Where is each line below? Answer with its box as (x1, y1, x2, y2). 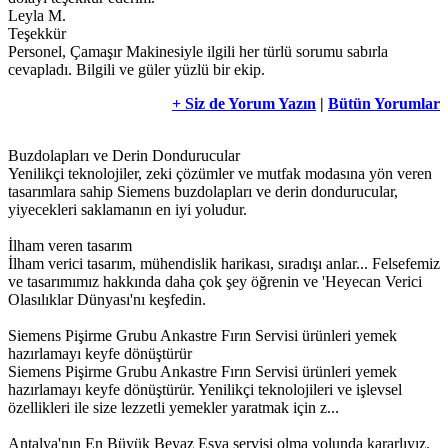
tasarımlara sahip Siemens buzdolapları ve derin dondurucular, (8, 183, 398, 201)
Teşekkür (8, 25, 66, 43)
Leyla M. (8, 7, 66, 25)
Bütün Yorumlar (328, 95, 440, 113)
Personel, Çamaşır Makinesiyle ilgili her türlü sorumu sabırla (8, 43, 388, 61)
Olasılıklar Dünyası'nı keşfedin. (8, 291, 206, 309)
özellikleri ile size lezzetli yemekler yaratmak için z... (8, 399, 339, 417)
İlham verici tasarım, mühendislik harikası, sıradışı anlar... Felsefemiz (8, 255, 440, 273)
